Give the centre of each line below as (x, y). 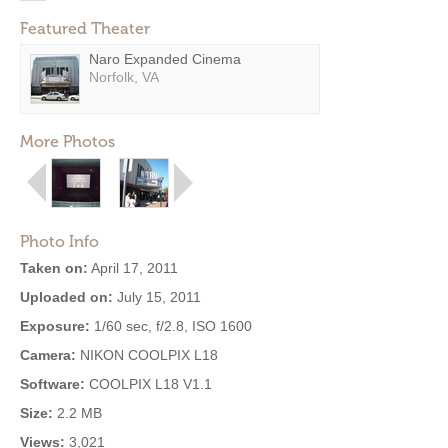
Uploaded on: (66, 297)
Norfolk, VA (124, 77)
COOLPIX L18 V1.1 (148, 384)
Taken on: (54, 268)
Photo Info (59, 241)
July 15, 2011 (157, 297)
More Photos (67, 141)
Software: (52, 384)
